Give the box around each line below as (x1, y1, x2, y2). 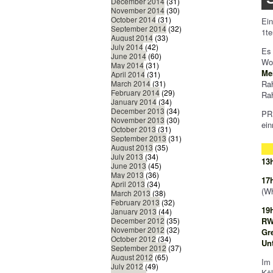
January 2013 (111, 206, 157, 217)
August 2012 (111, 252, 153, 263)
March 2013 (111, 188, 151, 199)
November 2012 (111, 224, 165, 235)
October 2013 (111, 124, 156, 135)
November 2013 (111, 115, 165, 126)
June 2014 (111, 51, 146, 62)
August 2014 (111, 32, 153, 43)
